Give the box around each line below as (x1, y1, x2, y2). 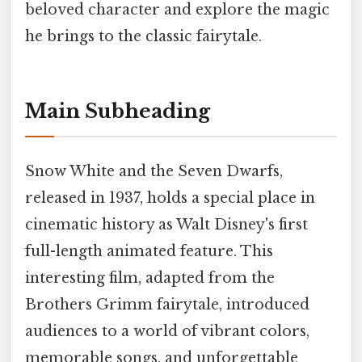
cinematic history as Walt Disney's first (25, 216, 308, 234)
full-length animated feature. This (25, 242, 273, 261)
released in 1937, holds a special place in (25, 189, 315, 208)
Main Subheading (25, 99, 210, 124)
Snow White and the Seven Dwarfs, (25, 162, 283, 181)
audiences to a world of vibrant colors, (25, 322, 309, 341)
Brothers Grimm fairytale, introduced (25, 296, 309, 314)
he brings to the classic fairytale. (25, 27, 262, 46)
